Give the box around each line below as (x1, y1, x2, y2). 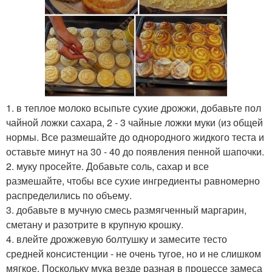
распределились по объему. (6, 188, 132, 202)
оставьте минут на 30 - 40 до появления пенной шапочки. (6, 144, 264, 158)
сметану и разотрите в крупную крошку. (6, 217, 183, 231)
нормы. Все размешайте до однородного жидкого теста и (6, 130, 264, 144)
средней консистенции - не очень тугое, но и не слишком (6, 246, 261, 260)
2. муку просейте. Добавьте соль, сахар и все (6, 159, 209, 173)
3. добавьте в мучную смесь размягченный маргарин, (6, 203, 246, 217)
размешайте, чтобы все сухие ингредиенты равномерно (6, 174, 260, 188)
